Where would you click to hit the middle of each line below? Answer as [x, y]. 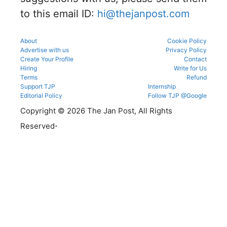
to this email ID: [59, 13]
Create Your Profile [47, 59]
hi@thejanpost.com [143, 13]
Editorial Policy [41, 95]
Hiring [29, 68]
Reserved [37, 126]
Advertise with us [45, 50]
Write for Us [190, 68]
